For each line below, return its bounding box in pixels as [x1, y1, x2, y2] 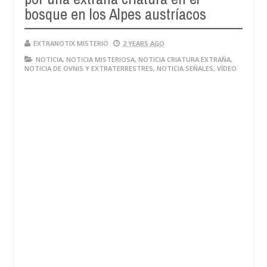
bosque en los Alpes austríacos [24, 4, 206, 24]
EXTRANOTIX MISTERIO [33, 39, 108, 48]
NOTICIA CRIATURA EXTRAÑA [138, 55, 231, 64]
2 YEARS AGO [123, 39, 164, 48]
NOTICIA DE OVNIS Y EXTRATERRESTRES [24, 64, 153, 73]
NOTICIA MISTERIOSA [66, 55, 135, 64]
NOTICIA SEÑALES [157, 64, 213, 73]
